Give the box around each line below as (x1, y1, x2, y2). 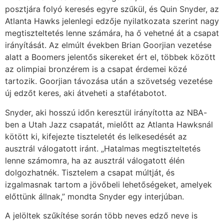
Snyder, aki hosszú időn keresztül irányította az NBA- (5, 107, 207, 117)
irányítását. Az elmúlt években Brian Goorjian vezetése (5, 40, 211, 50)
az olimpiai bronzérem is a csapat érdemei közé (5, 64, 187, 74)
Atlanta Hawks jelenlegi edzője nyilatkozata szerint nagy (5, 16, 219, 26)
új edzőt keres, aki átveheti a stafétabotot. (5, 88, 166, 98)
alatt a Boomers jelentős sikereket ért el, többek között (5, 52, 215, 62)
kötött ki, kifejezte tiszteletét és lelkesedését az (5, 131, 187, 141)
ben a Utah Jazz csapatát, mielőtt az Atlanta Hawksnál (5, 119, 213, 129)
